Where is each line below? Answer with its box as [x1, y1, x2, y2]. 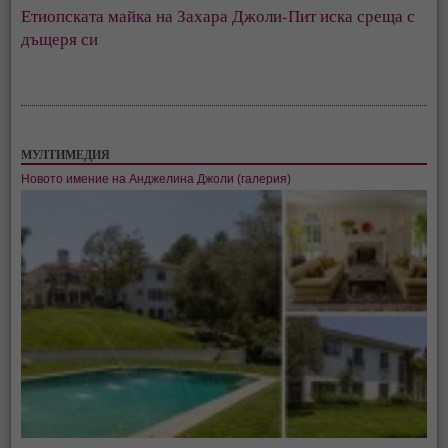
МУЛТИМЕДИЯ [21, 146, 111, 164]
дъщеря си [21, 27, 99, 51]
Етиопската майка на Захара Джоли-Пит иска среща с [21, 4, 416, 28]
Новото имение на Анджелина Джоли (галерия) [21, 172, 292, 186]
